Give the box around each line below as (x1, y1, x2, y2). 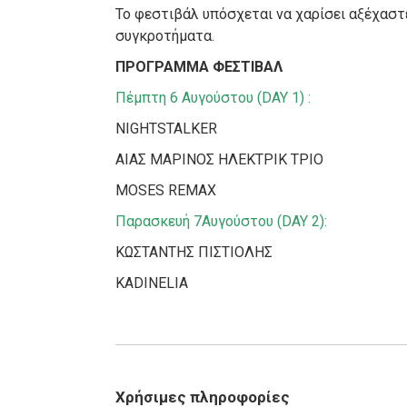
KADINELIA (115, 274, 189, 293)
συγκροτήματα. (115, 27, 215, 45)
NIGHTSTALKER (115, 120, 218, 138)
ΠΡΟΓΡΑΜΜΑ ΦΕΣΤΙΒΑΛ (115, 58, 283, 76)
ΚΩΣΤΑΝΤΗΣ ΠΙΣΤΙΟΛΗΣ (115, 243, 273, 262)
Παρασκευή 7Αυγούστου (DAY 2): (115, 213, 328, 231)
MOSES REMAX (115, 182, 217, 200)
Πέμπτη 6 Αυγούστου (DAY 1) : (115, 89, 312, 107)
